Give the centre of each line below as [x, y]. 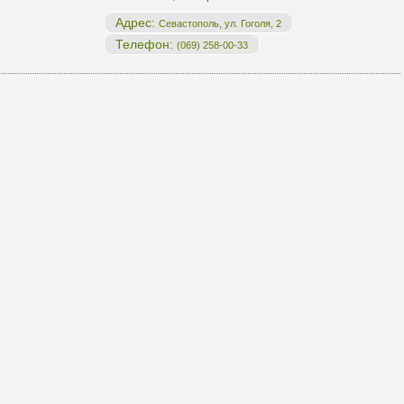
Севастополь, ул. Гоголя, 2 [220, 23]
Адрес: [137, 23]
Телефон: [146, 44]
